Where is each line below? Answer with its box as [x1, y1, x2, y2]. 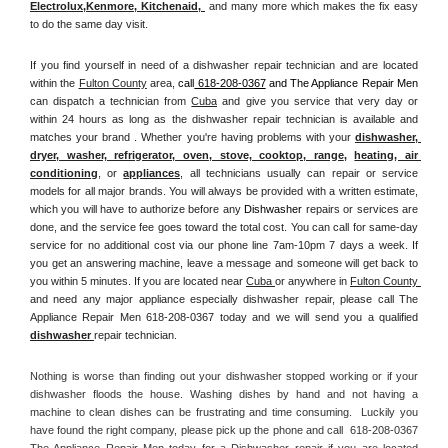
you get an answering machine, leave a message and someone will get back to [30, 256, 418, 269]
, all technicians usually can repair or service [180, 166, 419, 179]
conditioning [30, 166, 98, 179]
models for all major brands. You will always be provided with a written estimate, [30, 184, 418, 197]
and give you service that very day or [217, 94, 419, 107]
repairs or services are [302, 202, 419, 215]
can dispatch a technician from [30, 94, 192, 107]
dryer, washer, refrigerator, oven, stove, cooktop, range [30, 148, 344, 161]
